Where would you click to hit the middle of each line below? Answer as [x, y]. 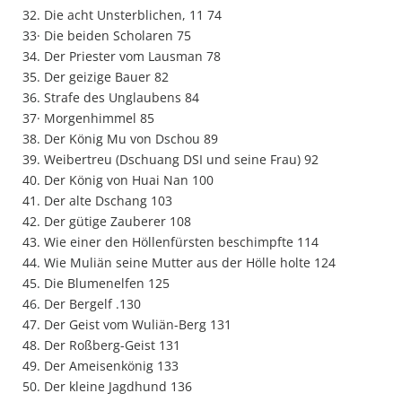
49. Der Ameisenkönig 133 [100, 366]
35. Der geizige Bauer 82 [96, 77]
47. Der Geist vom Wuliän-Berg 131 [127, 324]
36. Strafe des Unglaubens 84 [111, 97]
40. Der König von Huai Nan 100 [118, 180]
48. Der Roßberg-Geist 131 [101, 345]
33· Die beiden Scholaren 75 [107, 35]
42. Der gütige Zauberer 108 [107, 221]
